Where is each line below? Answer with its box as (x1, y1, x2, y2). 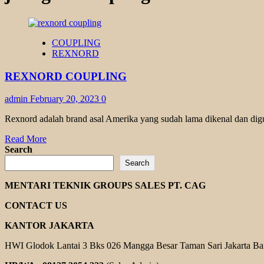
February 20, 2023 (30, 94, 101, 104)
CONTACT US (5, 200, 67, 211)
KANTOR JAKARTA (5, 220, 94, 231)
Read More (5, 134, 47, 144)
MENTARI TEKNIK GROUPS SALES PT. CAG (5, 180, 206, 191)
